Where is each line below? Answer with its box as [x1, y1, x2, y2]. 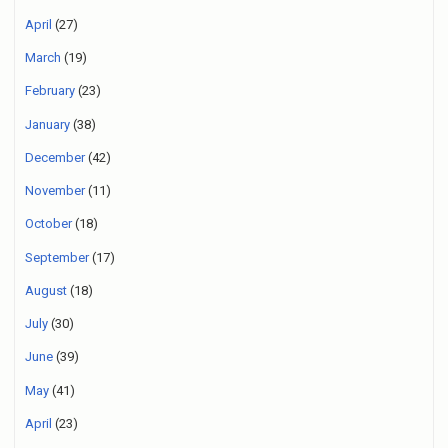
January [25, 116, 70, 132]
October [25, 216, 72, 232]
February [25, 83, 75, 99]
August [25, 282, 67, 298]
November [25, 183, 85, 199]
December [25, 149, 85, 165]
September [25, 249, 89, 265]
